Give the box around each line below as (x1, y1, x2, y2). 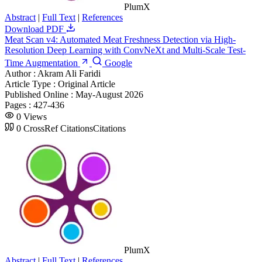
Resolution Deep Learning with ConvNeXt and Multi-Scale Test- (5, 44, 246, 55)
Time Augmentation (5, 57, 80, 68)
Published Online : (5, 89, 75, 99)
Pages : (5, 99, 33, 110)
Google (102, 57, 132, 68)
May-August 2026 (75, 89, 143, 99)
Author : (5, 68, 37, 78)
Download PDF (5, 23, 66, 34)
